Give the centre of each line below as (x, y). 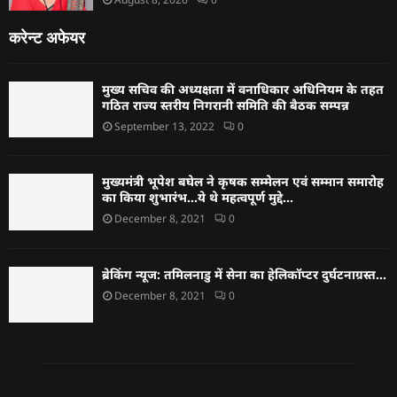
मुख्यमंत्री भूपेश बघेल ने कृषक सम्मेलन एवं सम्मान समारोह (243, 182)
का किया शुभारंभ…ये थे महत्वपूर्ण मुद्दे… (198, 198)
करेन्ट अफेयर (47, 39)
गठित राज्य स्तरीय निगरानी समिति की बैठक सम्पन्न (226, 105)
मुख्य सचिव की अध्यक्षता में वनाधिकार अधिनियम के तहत (243, 90)
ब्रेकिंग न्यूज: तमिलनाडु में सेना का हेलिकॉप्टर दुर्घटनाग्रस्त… (244, 274)
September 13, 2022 (164, 127)
